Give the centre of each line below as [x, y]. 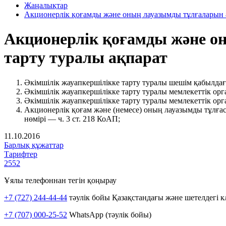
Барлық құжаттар [34, 145]
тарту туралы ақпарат [86, 58]
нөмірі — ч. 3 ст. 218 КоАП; [72, 119]
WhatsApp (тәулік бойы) [109, 214]
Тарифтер [21, 154]
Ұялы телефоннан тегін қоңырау [60, 180]
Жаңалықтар [46, 5]
